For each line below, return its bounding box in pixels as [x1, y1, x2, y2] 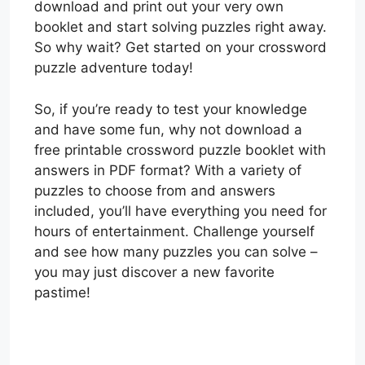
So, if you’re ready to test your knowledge [34, 100, 307, 117]
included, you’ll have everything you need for [34, 202, 327, 219]
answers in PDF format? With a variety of [34, 161, 301, 178]
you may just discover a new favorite [34, 263, 275, 280]
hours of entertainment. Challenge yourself [34, 222, 314, 240]
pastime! [34, 284, 90, 301]
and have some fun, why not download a [34, 121, 302, 138]
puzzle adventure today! [34, 59, 193, 76]
